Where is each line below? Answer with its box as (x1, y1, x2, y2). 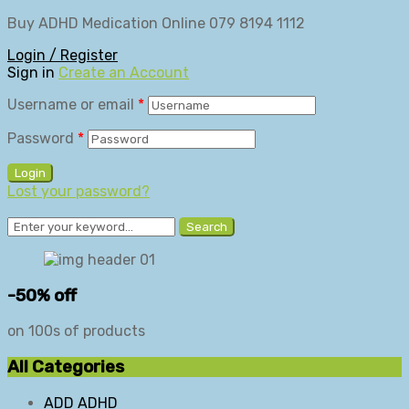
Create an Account (58, 64, 189, 81)
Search (186, 220, 227, 234)
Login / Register (7, 47, 118, 64)
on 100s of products (7, 322, 145, 341)
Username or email (7, 96, 138, 113)
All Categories (7, 357, 124, 378)
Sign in (7, 64, 55, 81)
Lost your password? (7, 183, 150, 200)
